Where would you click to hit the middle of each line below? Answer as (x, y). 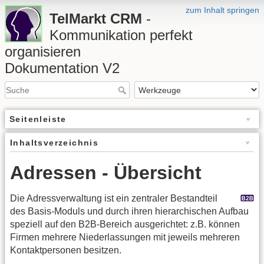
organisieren (43, 52)
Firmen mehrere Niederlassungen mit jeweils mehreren (125, 237)
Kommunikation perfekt (121, 35)
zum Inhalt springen (222, 10)
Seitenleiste (38, 119)
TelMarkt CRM (96, 19)
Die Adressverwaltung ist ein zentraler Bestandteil (114, 199)
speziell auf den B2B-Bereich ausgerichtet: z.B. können (125, 225)
